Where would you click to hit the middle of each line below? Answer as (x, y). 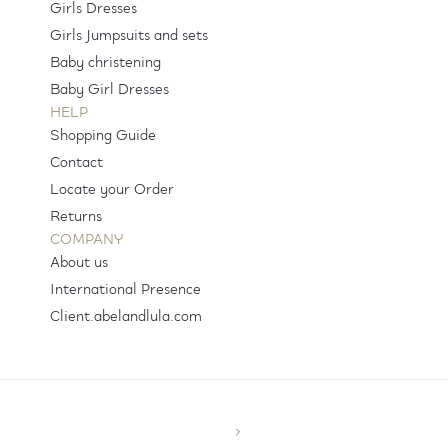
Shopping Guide (102, 136)
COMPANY (86, 240)
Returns (75, 217)
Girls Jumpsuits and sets (128, 36)
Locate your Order (111, 190)
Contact (76, 163)
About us (78, 263)
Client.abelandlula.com (125, 317)
